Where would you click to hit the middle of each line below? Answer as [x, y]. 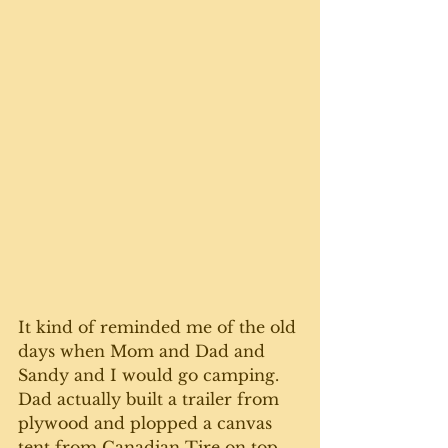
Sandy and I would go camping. [151, 375]
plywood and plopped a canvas [147, 423]
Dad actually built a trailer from [151, 399]
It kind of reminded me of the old [159, 327]
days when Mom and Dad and [144, 351]
